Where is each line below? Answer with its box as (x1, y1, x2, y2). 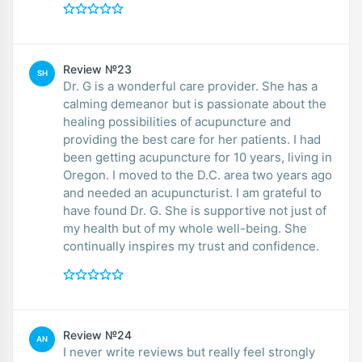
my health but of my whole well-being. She (63, 220, 307, 236)
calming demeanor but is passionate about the (63, 95, 326, 112)
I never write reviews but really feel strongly (63, 343, 315, 360)
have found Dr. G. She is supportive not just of (63, 202, 326, 218)
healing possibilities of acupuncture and (63, 113, 291, 129)
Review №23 (63, 61, 132, 76)
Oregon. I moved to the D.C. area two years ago (63, 166, 332, 183)
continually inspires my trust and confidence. (63, 238, 319, 254)
